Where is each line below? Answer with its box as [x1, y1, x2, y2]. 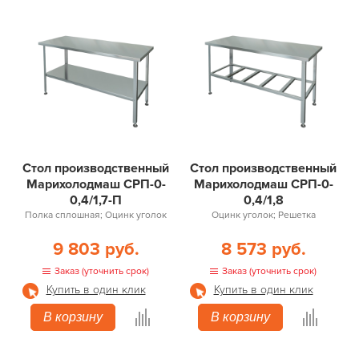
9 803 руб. [52, 239, 139, 260]
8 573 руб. [220, 239, 306, 260]
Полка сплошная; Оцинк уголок [25, 209, 167, 221]
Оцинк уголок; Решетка [211, 209, 316, 221]
